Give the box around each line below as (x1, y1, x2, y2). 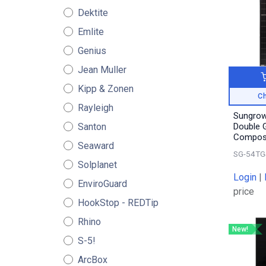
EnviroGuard (77, 178, 127, 189)
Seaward (77, 140, 114, 151)
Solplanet (77, 159, 117, 170)
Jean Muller (77, 64, 126, 75)
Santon (77, 121, 106, 132)
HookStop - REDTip (77, 197, 159, 208)
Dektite (77, 7, 108, 18)
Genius (77, 45, 106, 56)
